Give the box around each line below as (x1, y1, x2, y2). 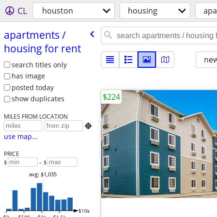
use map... (3, 132, 38, 141)
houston (42, 5, 73, 16)
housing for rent (3, 41, 81, 55)
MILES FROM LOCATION (3, 112, 68, 121)
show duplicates (11, 94, 64, 104)
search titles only (11, 60, 67, 69)
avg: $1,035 (29, 170, 57, 178)
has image (11, 71, 45, 81)
